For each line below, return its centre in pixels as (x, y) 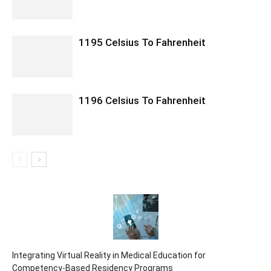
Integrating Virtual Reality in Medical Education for (109, 255)
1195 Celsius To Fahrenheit (142, 42)
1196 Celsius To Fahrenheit (142, 100)
